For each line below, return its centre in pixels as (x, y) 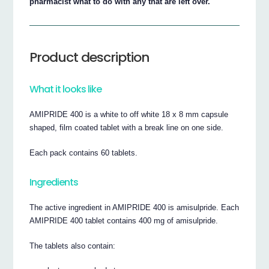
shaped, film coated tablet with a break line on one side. (127, 127)
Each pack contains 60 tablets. (84, 153)
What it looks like (66, 89)
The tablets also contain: (73, 246)
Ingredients (54, 183)
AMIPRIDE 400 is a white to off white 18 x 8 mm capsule (129, 114)
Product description (90, 58)
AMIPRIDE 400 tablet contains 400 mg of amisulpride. (124, 220)
